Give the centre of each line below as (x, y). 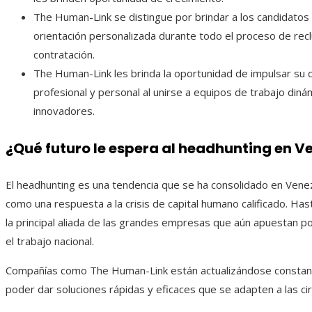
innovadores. (64, 111)
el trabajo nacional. (50, 241)
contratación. (64, 55)
